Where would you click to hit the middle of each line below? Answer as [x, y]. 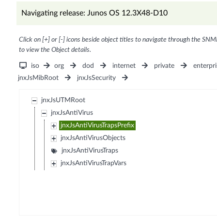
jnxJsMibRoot [38, 78]
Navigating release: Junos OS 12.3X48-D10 [94, 13]
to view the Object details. [55, 50]
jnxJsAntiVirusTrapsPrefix [98, 126]
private [164, 66]
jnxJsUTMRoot [63, 101]
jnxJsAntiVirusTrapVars [94, 163]
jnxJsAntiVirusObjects [93, 138]
